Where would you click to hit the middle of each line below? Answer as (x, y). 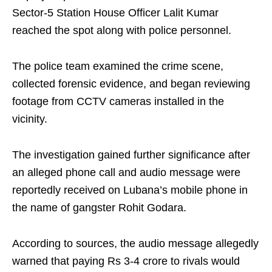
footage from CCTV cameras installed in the (118, 102)
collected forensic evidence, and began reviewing (131, 84)
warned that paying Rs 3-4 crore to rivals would (126, 261)
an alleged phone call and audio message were (126, 173)
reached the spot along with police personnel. (122, 31)
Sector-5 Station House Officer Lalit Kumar (115, 13)
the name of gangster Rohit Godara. (99, 208)
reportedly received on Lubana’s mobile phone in (130, 190)
